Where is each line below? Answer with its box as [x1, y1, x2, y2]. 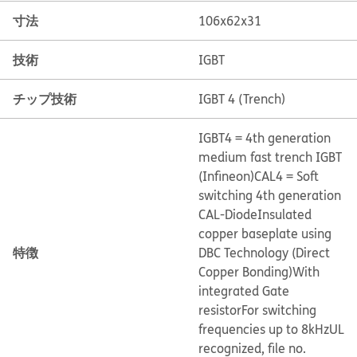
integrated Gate [198, 282, 289, 300]
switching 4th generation [198, 186, 341, 204]
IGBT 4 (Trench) [198, 90, 285, 108]
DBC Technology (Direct [198, 244, 330, 261]
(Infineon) [198, 167, 254, 185]
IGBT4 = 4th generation [198, 129, 331, 147]
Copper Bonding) [198, 263, 292, 280]
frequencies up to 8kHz [198, 320, 329, 338]
